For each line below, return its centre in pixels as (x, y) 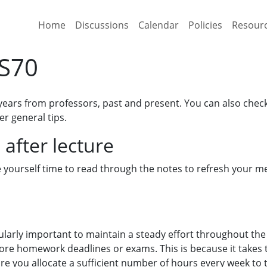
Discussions (102, 25)
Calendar (159, 25)
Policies (205, 25)
